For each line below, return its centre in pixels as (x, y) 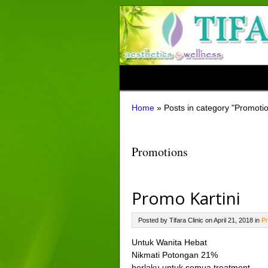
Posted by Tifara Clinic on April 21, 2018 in (200, 220)
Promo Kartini (186, 198)
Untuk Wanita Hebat (169, 242)
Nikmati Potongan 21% (174, 255)
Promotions (159, 152)
